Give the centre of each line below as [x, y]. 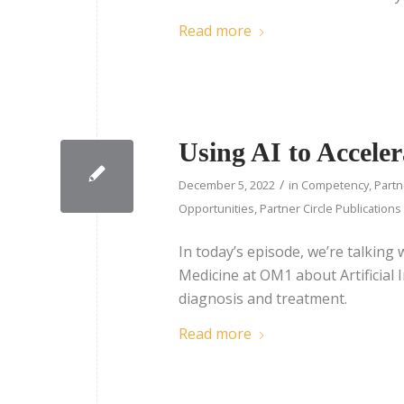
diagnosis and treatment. [263, 298]
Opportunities [216, 208]
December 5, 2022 [227, 184]
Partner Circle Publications [331, 208]
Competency [335, 184]
